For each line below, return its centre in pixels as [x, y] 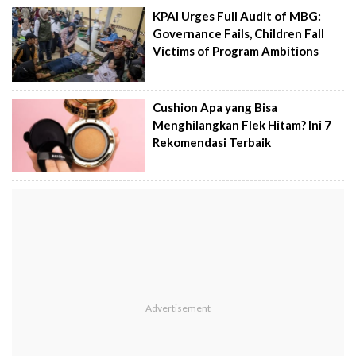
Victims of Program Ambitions [236, 51]
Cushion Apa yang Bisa [215, 107]
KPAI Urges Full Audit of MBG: [237, 16]
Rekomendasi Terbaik [212, 142]
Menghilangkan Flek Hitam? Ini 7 [242, 124]
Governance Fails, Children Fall [239, 34]
